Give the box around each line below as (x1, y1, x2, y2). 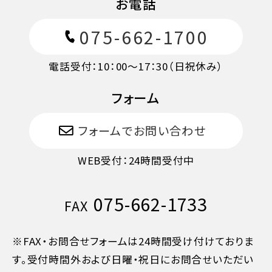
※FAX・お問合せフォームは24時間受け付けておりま (12, 234, 254, 249)
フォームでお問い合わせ (78, 122, 206, 140)
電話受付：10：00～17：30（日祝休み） (49, 59, 223, 74)
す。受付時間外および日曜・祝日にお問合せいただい (12, 252, 254, 267)
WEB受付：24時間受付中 (77, 153, 195, 168)
